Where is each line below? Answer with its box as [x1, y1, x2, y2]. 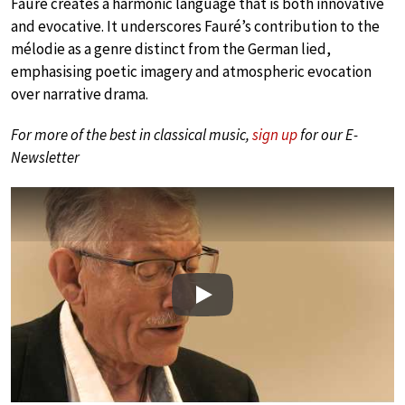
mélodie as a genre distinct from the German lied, [11, 38, 331, 59]
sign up [252, 124, 297, 145]
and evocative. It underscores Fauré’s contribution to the [11, 15, 380, 36]
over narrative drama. [11, 83, 148, 104]
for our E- [297, 124, 358, 145]
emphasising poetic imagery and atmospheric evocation [11, 61, 372, 81]
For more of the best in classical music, [11, 124, 252, 145]
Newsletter [11, 146, 80, 167]
